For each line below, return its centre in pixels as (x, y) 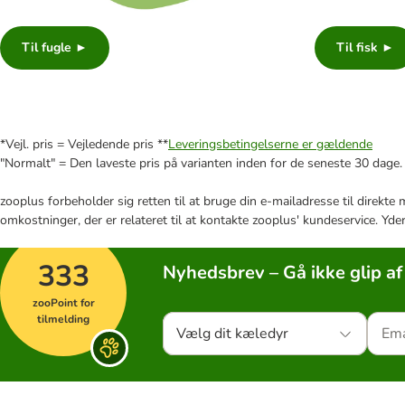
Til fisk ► (365, 48)
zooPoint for (63, 303)
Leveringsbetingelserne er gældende (270, 145)
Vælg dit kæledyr (232, 334)
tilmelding (63, 320)
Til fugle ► (55, 48)
